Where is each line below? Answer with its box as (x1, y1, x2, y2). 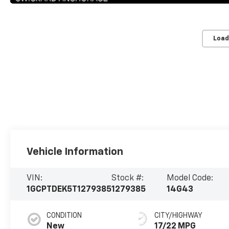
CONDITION (47, 212, 82, 220)
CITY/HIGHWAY (154, 212, 203, 220)
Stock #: (111, 174, 144, 183)
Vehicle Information (27, 147, 124, 157)
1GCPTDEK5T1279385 (27, 186, 112, 194)
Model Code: (166, 174, 213, 183)
